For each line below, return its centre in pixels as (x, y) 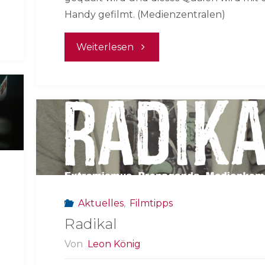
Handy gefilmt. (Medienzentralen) (145, 15)
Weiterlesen (105, 47)
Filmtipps (151, 203)
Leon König (114, 244)
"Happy (150, 46)
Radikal (91, 224)
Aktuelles (101, 203)
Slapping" (156, 75)
